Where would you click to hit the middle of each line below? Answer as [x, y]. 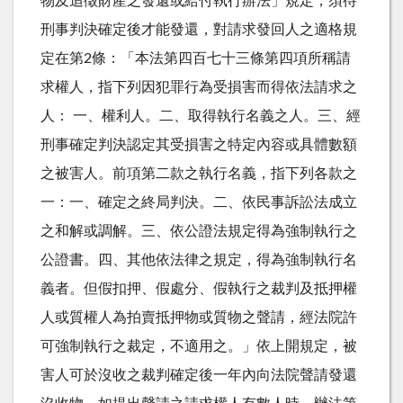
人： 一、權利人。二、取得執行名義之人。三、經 [201, 116]
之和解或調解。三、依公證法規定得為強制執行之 [199, 231]
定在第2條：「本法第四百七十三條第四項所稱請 [196, 58]
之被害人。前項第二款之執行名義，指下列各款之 [199, 173]
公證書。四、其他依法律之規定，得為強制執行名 [199, 260]
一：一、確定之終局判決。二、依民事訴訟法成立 [199, 202]
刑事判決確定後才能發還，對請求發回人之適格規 [199, 29]
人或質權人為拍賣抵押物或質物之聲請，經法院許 [199, 317]
